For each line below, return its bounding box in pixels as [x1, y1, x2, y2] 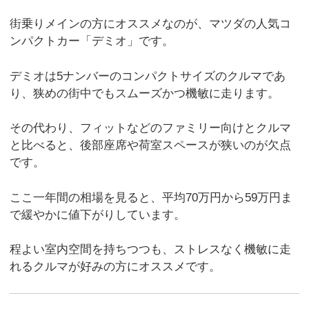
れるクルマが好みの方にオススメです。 [10, 260, 221, 274]
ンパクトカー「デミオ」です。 [10, 34, 175, 48]
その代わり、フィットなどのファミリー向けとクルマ [10, 121, 292, 135]
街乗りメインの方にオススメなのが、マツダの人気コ [10, 17, 292, 31]
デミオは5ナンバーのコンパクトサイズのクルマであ [10, 69, 286, 83]
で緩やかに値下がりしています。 [10, 208, 186, 221]
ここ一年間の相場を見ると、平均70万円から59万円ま [10, 190, 293, 204]
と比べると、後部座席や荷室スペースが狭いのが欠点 [10, 139, 292, 152]
